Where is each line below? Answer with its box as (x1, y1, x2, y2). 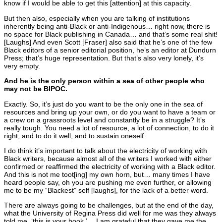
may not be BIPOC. (4, 85, 67, 93)
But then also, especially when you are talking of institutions (4, 14, 190, 22)
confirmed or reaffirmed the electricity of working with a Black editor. (4, 163, 216, 170)
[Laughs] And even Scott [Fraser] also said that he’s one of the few (4, 38, 212, 46)
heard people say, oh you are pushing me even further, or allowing (4, 178, 212, 186)
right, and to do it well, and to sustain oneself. (4, 131, 146, 140)
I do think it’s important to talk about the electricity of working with (4, 147, 207, 155)
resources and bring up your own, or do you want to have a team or (4, 108, 216, 116)
